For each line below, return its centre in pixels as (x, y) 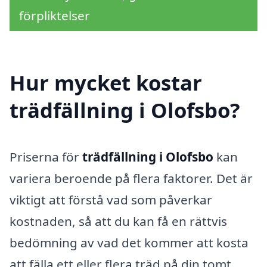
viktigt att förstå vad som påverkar (111, 200)
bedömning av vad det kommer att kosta (129, 243)
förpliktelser (55, 15)
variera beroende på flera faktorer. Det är (131, 178)
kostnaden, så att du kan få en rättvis (118, 221)
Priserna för (46, 157)
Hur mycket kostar (106, 83)
